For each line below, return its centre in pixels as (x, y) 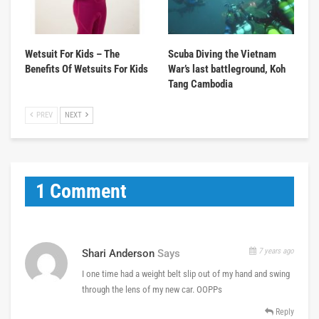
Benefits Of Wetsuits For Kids (87, 69)
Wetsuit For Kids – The (72, 54)
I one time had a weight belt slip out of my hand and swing (186, 273)
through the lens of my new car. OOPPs (152, 289)
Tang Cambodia (200, 84)
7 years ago (275, 251)
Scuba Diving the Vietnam (222, 54)
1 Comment (81, 191)
